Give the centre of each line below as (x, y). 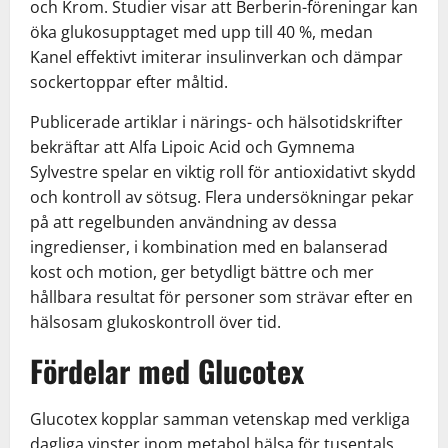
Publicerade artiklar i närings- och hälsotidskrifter (216, 121)
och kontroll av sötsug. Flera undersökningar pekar (222, 196)
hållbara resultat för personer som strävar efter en (221, 296)
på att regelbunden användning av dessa (183, 221)
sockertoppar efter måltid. (129, 81)
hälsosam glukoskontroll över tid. (155, 321)
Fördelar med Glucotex (167, 370)
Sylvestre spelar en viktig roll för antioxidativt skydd (223, 171)
